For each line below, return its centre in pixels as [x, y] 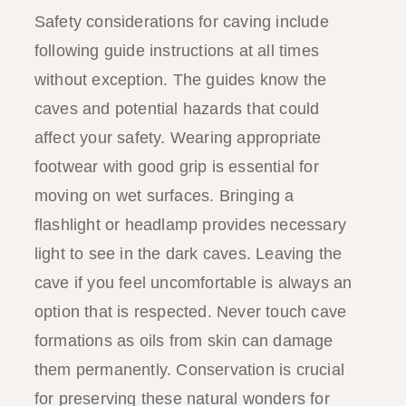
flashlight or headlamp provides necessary [190, 224]
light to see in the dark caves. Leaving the [188, 253]
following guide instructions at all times [176, 50]
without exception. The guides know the [180, 79]
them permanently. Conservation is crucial [189, 369]
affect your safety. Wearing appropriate [178, 137]
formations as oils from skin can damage [184, 340]
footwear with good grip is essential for [176, 166]
